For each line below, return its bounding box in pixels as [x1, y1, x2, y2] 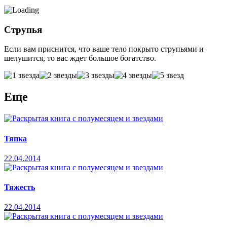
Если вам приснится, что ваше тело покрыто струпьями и [4, 45, 204, 54]
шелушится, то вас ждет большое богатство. [4, 54, 156, 63]
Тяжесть [4, 183, 35, 192]
